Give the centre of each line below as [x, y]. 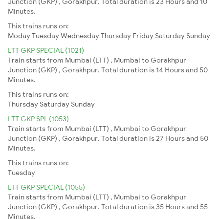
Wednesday [80, 35]
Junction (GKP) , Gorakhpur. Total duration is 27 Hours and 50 [108, 138]
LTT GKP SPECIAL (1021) [46, 50]
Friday [143, 35]
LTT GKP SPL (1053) [38, 119]
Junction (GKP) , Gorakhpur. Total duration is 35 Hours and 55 [108, 207]
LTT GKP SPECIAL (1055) [46, 187]
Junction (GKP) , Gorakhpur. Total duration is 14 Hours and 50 [108, 70]
